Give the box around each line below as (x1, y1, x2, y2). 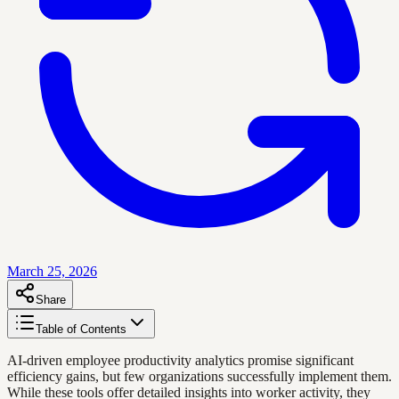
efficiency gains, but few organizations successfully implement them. (7, 368, 392, 384)
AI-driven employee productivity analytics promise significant (7, 352, 354, 368)
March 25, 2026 (7, 263, 97, 279)
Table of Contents (36, 322, 126, 336)
